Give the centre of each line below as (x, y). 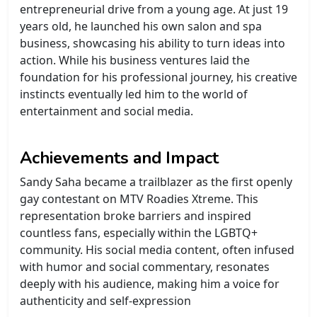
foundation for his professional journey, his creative (158, 77)
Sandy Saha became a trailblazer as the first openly (156, 181)
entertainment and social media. (106, 111)
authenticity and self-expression (105, 300)
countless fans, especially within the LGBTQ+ (139, 232)
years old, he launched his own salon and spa (141, 26)
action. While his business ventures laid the (135, 60)
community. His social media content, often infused (157, 249)
